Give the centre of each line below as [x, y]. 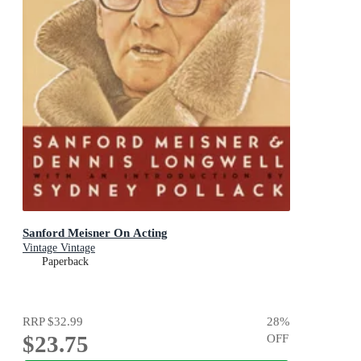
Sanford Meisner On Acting [95, 232]
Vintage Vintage [59, 247]
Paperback [65, 261]
